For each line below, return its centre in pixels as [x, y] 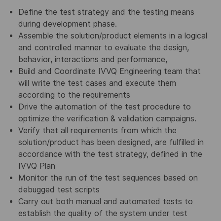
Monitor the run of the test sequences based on [108, 178]
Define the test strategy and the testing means [106, 12]
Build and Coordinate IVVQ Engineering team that [109, 72]
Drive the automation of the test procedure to [104, 107]
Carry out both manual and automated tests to [105, 202]
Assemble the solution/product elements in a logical [112, 36]
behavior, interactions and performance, [92, 60]
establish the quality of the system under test [103, 214]
